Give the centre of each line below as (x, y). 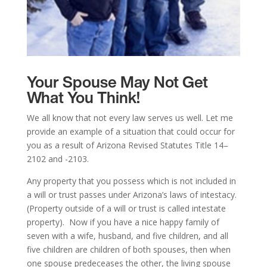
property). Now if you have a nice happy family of (123, 222)
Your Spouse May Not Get (117, 82)
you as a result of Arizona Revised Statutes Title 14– (127, 145)
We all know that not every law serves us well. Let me (130, 118)
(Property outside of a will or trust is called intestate (126, 209)
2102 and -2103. (58, 159)
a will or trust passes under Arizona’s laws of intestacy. (131, 195)
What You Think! (83, 97)
